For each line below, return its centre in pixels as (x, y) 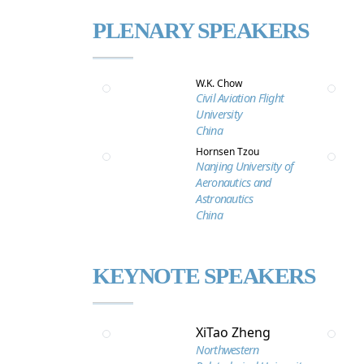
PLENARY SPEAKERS (201, 30)
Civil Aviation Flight (240, 98)
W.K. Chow (219, 83)
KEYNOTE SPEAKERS (204, 276)
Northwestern (227, 350)
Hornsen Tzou (228, 152)
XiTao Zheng (234, 332)
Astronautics (225, 199)
